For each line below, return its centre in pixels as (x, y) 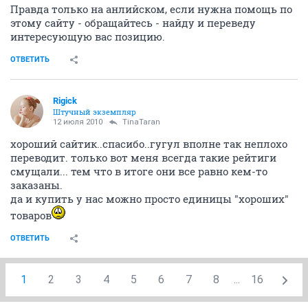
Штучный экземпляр (95, 112)
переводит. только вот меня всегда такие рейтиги (143, 157)
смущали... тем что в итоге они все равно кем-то (139, 171)
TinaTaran (141, 122)
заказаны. (36, 185)
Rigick (65, 101)
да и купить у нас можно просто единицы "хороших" (150, 199)
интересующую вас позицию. (88, 36)
